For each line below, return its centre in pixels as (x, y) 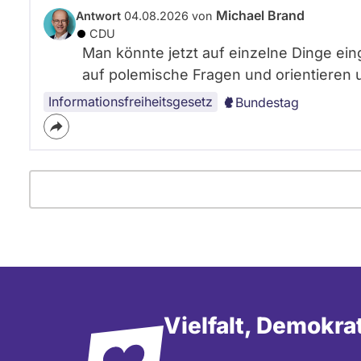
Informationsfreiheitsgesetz (131, 102)
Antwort (98, 16)
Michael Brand (260, 15)
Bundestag (267, 102)
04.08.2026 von (168, 16)
